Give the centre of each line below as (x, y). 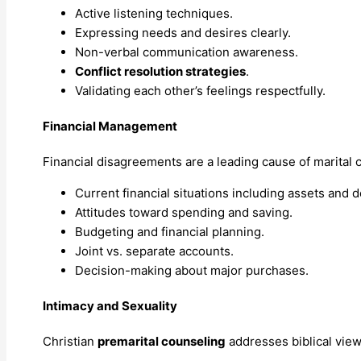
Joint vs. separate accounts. (154, 251)
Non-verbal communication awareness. (187, 52)
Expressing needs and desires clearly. (183, 33)
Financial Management (110, 127)
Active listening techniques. (154, 14)
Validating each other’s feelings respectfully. (200, 91)
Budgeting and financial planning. (170, 232)
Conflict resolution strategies (160, 72)
